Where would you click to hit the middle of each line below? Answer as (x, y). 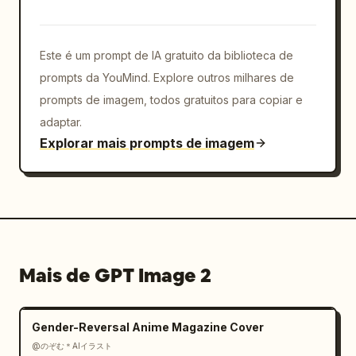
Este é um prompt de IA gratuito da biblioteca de (166, 55)
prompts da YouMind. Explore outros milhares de (167, 77)
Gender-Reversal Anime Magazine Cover (148, 327)
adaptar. (61, 122)
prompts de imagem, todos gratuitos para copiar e (171, 100)
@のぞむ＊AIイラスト (72, 346)
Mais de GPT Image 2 (115, 275)
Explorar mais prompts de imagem (147, 143)
